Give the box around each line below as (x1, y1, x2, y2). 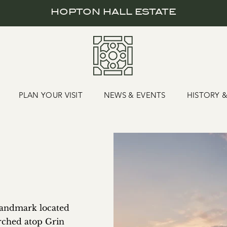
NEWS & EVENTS (103, 90, 166, 100)
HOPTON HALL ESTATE (51, 7, 176, 17)
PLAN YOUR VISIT (18, 90, 83, 100)
